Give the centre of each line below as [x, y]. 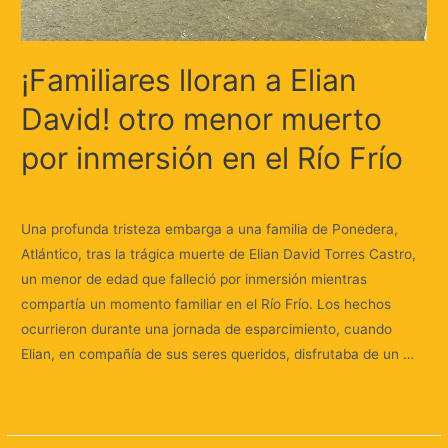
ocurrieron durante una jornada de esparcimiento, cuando [207, 329]
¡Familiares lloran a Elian [189, 80]
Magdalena [196, 193]
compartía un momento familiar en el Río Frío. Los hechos [206, 304]
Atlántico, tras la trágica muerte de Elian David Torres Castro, [219, 254]
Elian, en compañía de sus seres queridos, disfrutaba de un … [218, 354]
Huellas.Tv [304, 193]
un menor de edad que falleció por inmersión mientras [194, 279]
